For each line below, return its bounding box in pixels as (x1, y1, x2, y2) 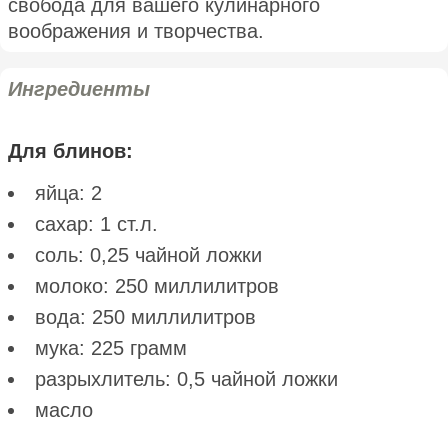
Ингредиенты (8, 77, 150, 100)
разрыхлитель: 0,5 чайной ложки (35, 367, 338, 390)
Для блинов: (8, 139, 133, 162)
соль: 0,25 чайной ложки (35, 243, 262, 266)
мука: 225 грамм (35, 336, 187, 359)
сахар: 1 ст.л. (35, 212, 158, 235)
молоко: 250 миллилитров (35, 274, 279, 297)
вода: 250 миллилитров (35, 305, 256, 328)
